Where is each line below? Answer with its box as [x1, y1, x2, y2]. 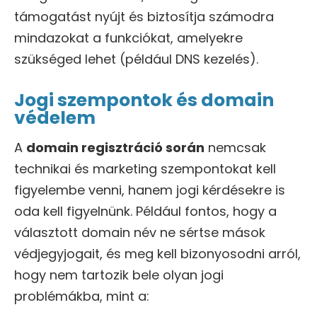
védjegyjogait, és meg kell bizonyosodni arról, [14, 245, 301, 263]
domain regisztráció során [26, 139, 204, 157]
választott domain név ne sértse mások [14, 224, 265, 242]
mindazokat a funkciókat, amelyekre [14, 29, 243, 47]
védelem [14, 105, 96, 131]
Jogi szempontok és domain [14, 88, 274, 113]
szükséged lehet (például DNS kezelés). [14, 50, 258, 69]
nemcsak [204, 139, 266, 157]
